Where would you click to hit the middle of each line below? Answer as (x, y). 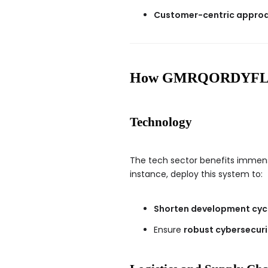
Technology (161, 122)
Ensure (169, 229)
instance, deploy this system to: (196, 174)
